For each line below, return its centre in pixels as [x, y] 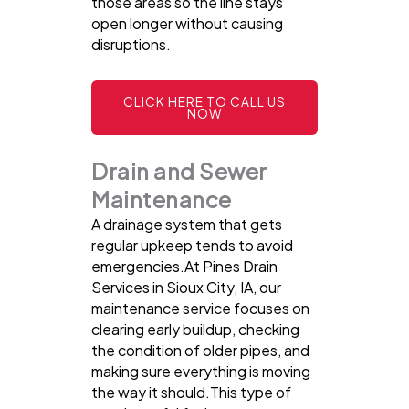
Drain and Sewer [179, 171]
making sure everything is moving [201, 372]
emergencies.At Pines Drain [184, 267]
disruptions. [131, 45]
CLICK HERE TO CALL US [204, 102]
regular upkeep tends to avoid [192, 246]
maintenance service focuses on [200, 309]
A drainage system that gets [187, 225]
